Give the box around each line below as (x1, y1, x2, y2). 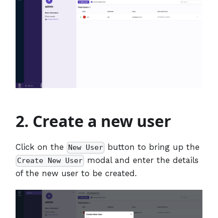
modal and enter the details (84, 155, 199, 165)
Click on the (16, 142, 67, 152)
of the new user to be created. (16, 168, 137, 178)
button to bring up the (105, 142, 200, 152)
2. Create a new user (16, 110, 171, 131)
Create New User (17, 156, 83, 165)
